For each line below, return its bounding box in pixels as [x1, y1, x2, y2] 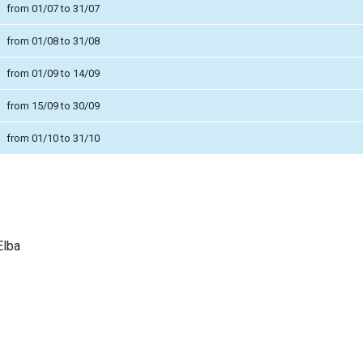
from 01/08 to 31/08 [6, 34, 100, 47]
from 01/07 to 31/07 [6, 2, 100, 15]
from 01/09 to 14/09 [6, 66, 100, 79]
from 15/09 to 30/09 [6, 99, 100, 112]
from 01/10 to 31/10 [6, 131, 100, 144]
